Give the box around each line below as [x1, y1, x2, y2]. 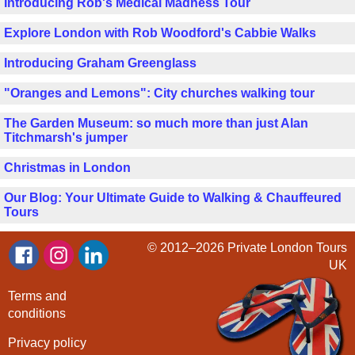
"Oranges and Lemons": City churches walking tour [4, 86, 315, 100]
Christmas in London [4, 160, 131, 174]
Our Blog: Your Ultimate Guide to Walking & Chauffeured [4, 190, 342, 204]
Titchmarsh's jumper [4, 130, 128, 144]
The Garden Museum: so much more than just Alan [4, 116, 308, 130]
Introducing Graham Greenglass [4, 55, 197, 70]
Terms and [8, 288, 67, 303]
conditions [8, 306, 66, 320]
